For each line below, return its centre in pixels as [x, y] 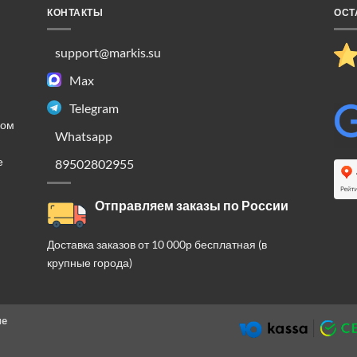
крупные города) [90, 263]
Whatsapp [84, 135]
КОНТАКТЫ [75, 12]
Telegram [94, 108]
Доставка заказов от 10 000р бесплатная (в [157, 245]
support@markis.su [108, 52]
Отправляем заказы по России [192, 206]
